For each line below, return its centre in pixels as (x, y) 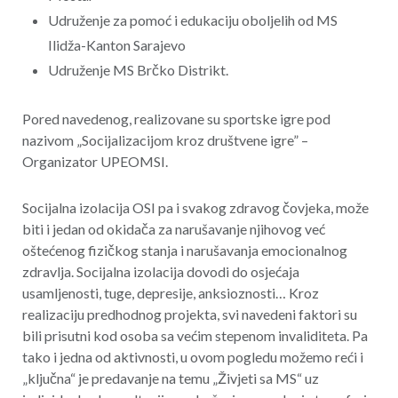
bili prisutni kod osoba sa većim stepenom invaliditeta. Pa (195, 336)
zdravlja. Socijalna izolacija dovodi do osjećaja (160, 272)
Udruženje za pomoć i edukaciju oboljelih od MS (192, 20)
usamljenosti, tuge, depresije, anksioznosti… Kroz (170, 293)
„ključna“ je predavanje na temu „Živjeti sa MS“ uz (170, 378)
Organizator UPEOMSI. (95, 161)
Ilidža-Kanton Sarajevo (116, 45)
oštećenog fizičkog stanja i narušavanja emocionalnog (184, 251)
